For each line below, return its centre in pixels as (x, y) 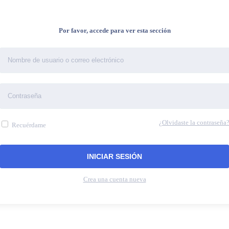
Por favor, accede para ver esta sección (114, 30)
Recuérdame (28, 125)
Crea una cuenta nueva (114, 180)
